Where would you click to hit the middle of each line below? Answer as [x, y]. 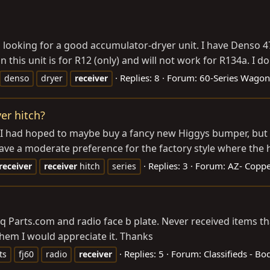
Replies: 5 [144, 254]
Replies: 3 [168, 165]
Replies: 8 [140, 77]
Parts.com [32, 221]
